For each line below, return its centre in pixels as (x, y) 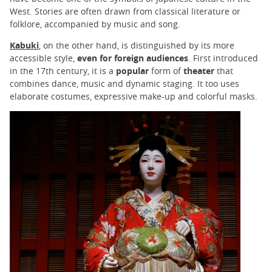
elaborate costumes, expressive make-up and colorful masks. (134, 97)
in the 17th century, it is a (63, 71)
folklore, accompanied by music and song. (95, 24)
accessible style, (43, 58)
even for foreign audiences (133, 58)
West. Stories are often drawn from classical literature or (125, 12)
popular (132, 71)
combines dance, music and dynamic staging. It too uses (124, 84)
